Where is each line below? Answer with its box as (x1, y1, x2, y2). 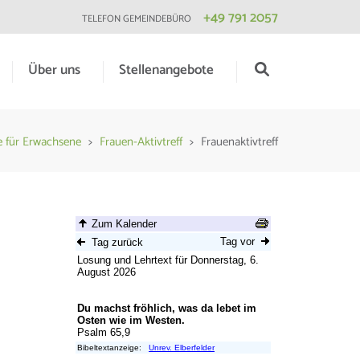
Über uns (28, 59, 80, 81)
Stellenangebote (119, 59, 214, 81)
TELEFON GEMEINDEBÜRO (82, 11, 191, 27)
